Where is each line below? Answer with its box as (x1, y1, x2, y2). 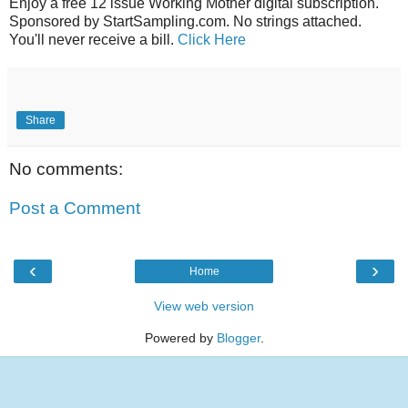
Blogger (216, 330, 260, 345)
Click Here (178, 31, 246, 47)
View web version (154, 298, 254, 313)
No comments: (9, 158, 123, 178)
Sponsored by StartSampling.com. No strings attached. (9, 13, 362, 29)
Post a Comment (9, 199, 140, 219)
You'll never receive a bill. (9, 31, 178, 47)
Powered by (144, 330, 217, 345)
